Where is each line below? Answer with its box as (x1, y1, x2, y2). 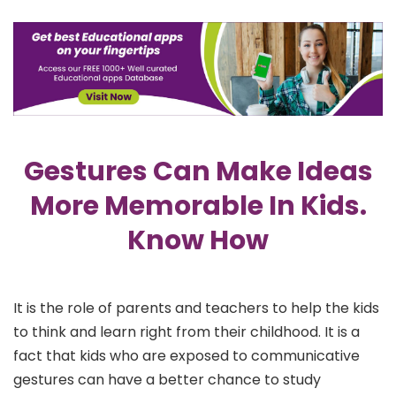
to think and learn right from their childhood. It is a (13, 321, 360, 342)
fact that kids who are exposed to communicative (13, 345, 360, 366)
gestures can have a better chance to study (13, 369, 321, 390)
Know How (127, 221, 269, 259)
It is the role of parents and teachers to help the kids (13, 297, 379, 318)
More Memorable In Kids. (29, 187, 367, 225)
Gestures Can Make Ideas (23, 152, 373, 190)
